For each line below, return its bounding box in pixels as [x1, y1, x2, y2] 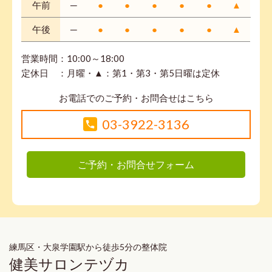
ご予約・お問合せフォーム [78, 158, 194, 171]
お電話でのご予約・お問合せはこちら [58, 92, 214, 104]
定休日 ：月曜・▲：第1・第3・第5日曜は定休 [21, 67, 220, 79]
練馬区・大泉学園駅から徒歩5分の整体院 [9, 242, 167, 253]
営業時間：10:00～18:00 [21, 53, 124, 64]
